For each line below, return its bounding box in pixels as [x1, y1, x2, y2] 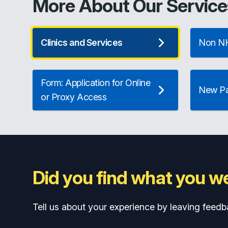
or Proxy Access [41, 92, 107, 102]
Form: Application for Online [41, 77, 151, 88]
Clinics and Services [41, 37, 123, 48]
